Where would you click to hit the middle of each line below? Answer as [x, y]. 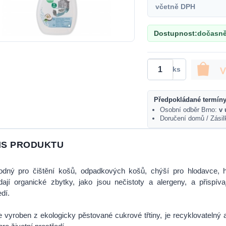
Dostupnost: [176, 33]
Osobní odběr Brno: [189, 110]
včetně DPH [175, 7]
